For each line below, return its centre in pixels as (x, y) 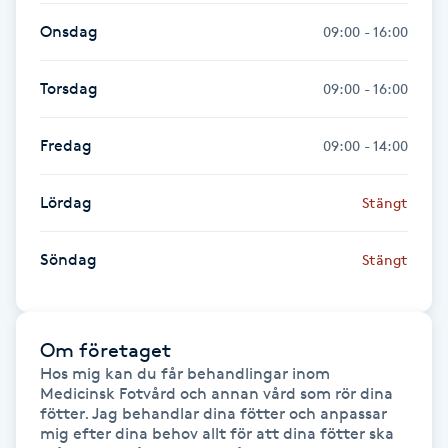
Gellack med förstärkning (107, 267)
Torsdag (69, 88)
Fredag (66, 145)
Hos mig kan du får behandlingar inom (185, 373)
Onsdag (69, 31)
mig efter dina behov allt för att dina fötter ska (217, 433)
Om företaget (105, 349)
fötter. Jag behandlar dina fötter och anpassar (213, 413)
